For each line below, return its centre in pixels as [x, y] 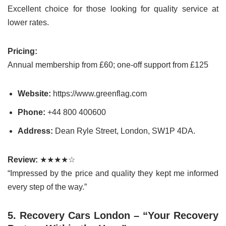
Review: [23, 160]
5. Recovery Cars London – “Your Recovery [113, 216]
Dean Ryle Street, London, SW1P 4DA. [124, 131]
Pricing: [22, 51]
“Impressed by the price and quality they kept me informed [113, 174]
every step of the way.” [47, 187]
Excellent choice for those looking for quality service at [113, 9]
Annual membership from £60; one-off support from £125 [108, 65]
